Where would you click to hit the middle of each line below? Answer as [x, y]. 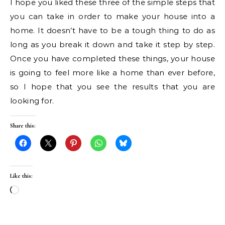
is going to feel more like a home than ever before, [113, 72]
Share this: [23, 125]
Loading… [37, 190]
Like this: [21, 176]
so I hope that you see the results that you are [113, 86]
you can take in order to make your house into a [113, 16]
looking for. [32, 100]
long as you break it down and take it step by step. [113, 44]
